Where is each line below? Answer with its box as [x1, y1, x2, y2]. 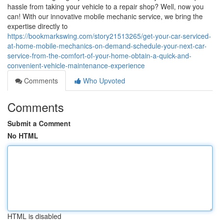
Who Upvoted [81, 76, 125, 85]
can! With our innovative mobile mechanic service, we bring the [7, 11, 203, 21]
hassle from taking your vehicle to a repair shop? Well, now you [7, 1, 204, 11]
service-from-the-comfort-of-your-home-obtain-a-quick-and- [7, 51, 192, 60]
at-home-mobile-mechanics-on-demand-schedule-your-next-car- [7, 41, 207, 51]
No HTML [7, 131, 38, 140]
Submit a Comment [7, 118, 71, 128]
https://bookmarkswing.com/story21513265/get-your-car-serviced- [7, 31, 211, 41]
